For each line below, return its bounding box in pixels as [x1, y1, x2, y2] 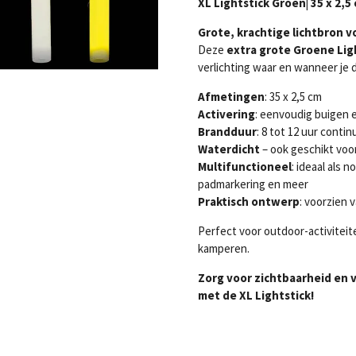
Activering [198, 106, 255, 122]
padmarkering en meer [198, 176, 308, 192]
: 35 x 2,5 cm [265, 89, 322, 105]
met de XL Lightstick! [198, 288, 314, 304]
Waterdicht [198, 141, 260, 157]
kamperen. [198, 241, 250, 257]
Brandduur [198, 124, 257, 140]
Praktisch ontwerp [198, 194, 300, 210]
